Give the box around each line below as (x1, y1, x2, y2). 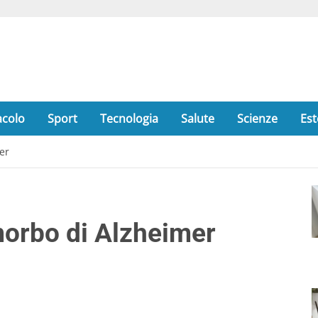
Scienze (237, 111, 278, 126)
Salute (181, 111, 214, 126)
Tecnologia (100, 111, 158, 126)
